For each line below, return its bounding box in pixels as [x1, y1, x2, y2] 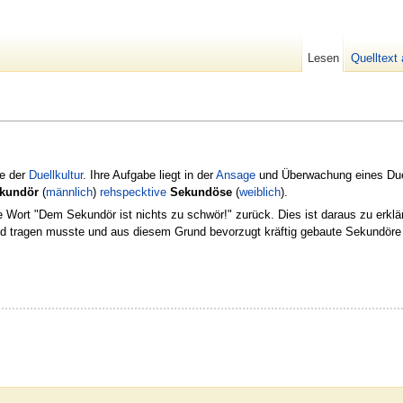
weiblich [239, 184, 281, 199]
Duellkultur [29, 167, 83, 182]
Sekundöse [170, 184, 232, 199]
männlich [46, 184, 93, 199]
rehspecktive [100, 184, 166, 199]
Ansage [216, 167, 255, 182]
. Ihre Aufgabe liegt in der [83, 167, 216, 182]
